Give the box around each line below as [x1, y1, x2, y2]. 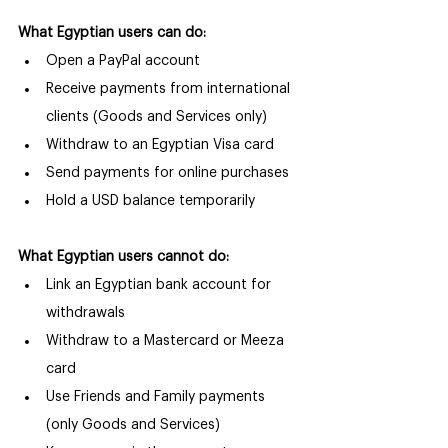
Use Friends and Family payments [46, 390, 269, 405]
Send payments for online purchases [46, 166, 289, 181]
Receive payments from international [46, 82, 294, 97]
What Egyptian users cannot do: [18, 250, 229, 265]
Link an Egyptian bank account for [46, 278, 275, 293]
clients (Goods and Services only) [46, 110, 267, 125]
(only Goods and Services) [46, 418, 220, 433]
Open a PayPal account [46, 54, 200, 69]
